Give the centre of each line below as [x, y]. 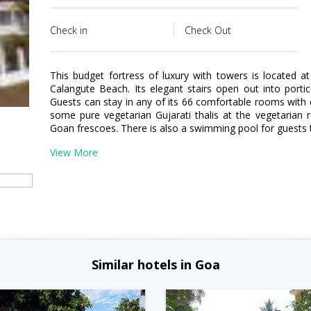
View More [74, 152]
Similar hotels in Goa [155, 264]
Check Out [208, 30]
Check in [69, 30]
